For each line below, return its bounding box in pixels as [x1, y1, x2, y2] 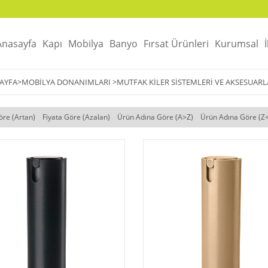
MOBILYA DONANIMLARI [21, 77, 111, 87]
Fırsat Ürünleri [143, 36, 209, 50]
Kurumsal [214, 36, 258, 50]
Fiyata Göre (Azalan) [42, 112, 110, 122]
